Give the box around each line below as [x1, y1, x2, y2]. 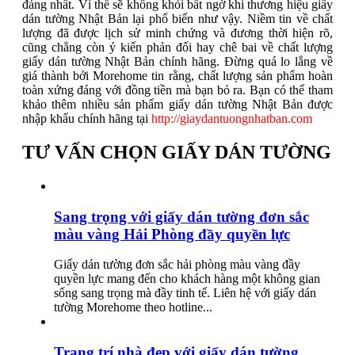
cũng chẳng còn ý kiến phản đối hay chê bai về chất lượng [22, 40, 333, 55]
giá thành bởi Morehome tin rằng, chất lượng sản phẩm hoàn [22, 69, 333, 83]
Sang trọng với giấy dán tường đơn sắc [54, 208, 309, 225]
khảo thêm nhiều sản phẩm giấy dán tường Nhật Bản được [22, 97, 333, 112]
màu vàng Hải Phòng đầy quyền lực [54, 225, 290, 242]
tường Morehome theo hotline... [54, 300, 212, 315]
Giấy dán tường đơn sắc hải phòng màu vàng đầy [54, 258, 300, 272]
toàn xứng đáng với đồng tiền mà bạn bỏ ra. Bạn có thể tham [22, 83, 333, 97]
